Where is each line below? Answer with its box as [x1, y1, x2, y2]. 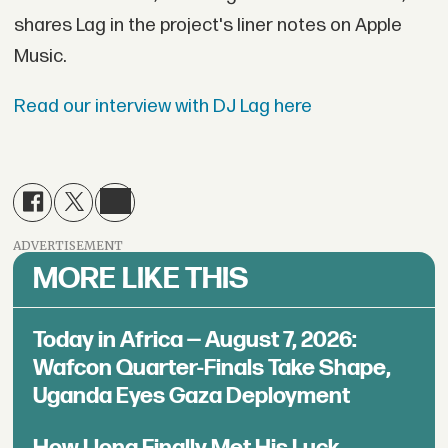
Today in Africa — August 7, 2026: [33, 325, 358, 354]
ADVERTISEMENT [13, 237, 124, 253]
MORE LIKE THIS [33, 260, 249, 297]
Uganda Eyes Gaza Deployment [33, 381, 351, 410]
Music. [13, 44, 66, 68]
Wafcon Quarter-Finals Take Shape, [33, 353, 392, 382]
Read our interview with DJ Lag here [13, 94, 312, 118]
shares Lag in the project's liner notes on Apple [13, 13, 402, 37]
